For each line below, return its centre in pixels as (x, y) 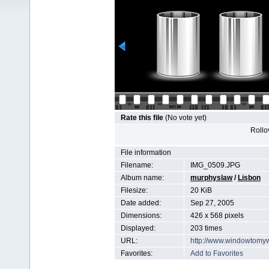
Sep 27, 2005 (212, 203)
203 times (206, 228)
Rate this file (143, 118)
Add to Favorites (217, 253)
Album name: (142, 178)
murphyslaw (211, 178)
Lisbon (249, 178)
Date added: (141, 203)
